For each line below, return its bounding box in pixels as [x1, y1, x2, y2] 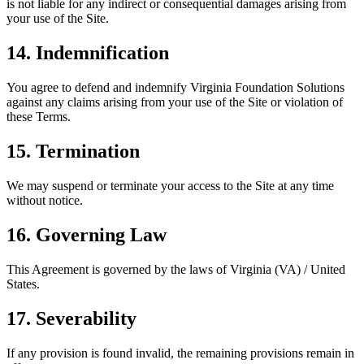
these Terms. [6, 110, 71, 124]
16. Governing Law [6, 223, 167, 245]
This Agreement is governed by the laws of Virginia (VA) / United [6, 262, 345, 276]
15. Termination [6, 141, 140, 162]
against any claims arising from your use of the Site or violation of [6, 95, 343, 110]
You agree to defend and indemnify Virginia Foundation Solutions [6, 80, 344, 95]
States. [6, 276, 40, 291]
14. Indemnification [6, 42, 169, 64]
